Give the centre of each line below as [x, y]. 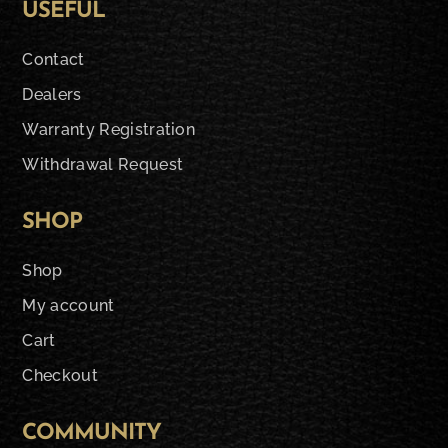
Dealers [52, 94]
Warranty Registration [109, 129]
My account [68, 305]
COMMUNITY [92, 433]
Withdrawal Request [103, 164]
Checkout [60, 375]
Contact [53, 59]
